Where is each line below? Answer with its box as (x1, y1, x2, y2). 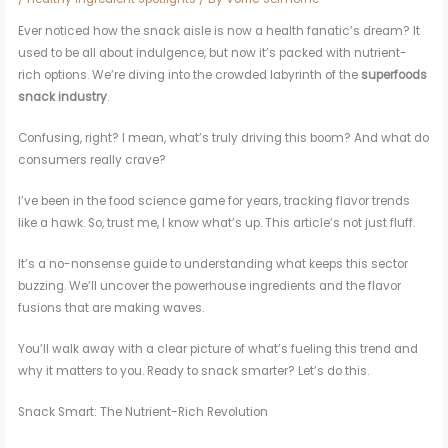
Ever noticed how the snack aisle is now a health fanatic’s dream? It (18, 22, 421, 39)
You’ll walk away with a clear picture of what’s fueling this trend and (18, 340, 419, 357)
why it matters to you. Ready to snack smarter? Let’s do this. (18, 362, 370, 379)
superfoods (361, 66, 428, 83)
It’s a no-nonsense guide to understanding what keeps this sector (18, 255, 409, 272)
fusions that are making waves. (18, 299, 205, 316)
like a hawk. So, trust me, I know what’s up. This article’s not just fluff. (18, 214, 416, 231)
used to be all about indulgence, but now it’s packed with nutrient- (18, 44, 408, 61)
